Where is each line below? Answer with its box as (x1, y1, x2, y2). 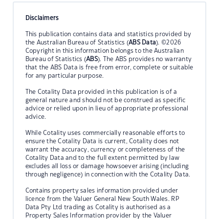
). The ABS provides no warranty (98, 56, 192, 62)
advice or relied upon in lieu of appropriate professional (25, 105, 189, 111)
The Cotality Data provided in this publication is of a (25, 88, 177, 95)
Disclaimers (25, 15, 59, 21)
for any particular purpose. (25, 72, 104, 79)
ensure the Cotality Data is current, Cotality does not (25, 138, 179, 144)
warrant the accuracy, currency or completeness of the (25, 146, 185, 153)
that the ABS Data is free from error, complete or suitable (25, 64, 194, 70)
